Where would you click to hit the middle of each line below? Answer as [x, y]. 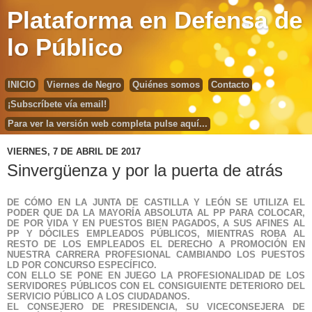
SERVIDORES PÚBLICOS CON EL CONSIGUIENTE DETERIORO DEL [156, 286]
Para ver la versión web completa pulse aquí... [108, 124]
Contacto [230, 85]
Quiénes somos [166, 85]
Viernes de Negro [84, 85]
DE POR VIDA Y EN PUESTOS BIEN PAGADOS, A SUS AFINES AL [156, 223]
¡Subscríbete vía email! [57, 104]
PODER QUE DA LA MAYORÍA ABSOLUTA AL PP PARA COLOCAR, [156, 212]
